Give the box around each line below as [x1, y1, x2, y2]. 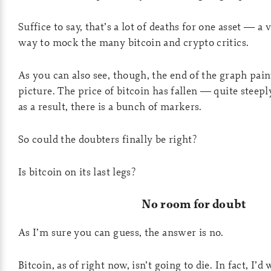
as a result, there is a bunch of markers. [18, 99, 202, 113]
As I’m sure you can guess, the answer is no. [18, 225, 224, 239]
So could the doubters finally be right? [18, 132, 197, 146]
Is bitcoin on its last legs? [18, 165, 136, 178]
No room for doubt [142, 196, 246, 212]
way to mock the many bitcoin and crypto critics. [18, 35, 249, 49]
